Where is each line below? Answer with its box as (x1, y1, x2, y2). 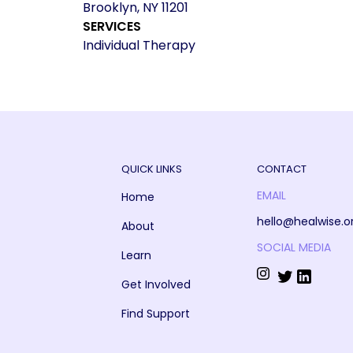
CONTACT (256, 162, 307, 177)
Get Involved (121, 277, 191, 293)
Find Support (121, 306, 190, 322)
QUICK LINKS (121, 162, 182, 177)
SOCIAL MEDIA (256, 240, 331, 256)
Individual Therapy (82, 36, 195, 55)
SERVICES (82, 17, 141, 36)
